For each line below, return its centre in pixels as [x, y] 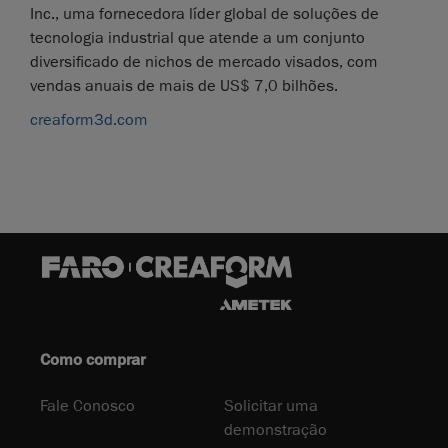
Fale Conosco [87, 406]
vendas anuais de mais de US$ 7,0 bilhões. [184, 85]
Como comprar [93, 360]
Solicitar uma [271, 406]
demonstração [275, 430]
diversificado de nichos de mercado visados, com [204, 61]
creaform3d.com [89, 119]
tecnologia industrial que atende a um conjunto [197, 37]
